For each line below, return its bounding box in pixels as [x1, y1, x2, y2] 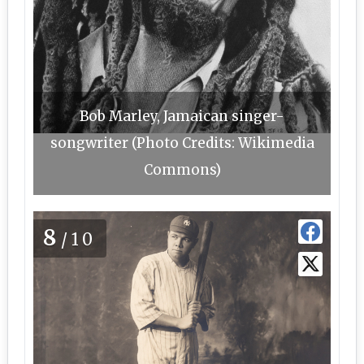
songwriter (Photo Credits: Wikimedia [50, 134, 314, 152]
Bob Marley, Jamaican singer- [80, 107, 284, 125]
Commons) [143, 161, 221, 179]
